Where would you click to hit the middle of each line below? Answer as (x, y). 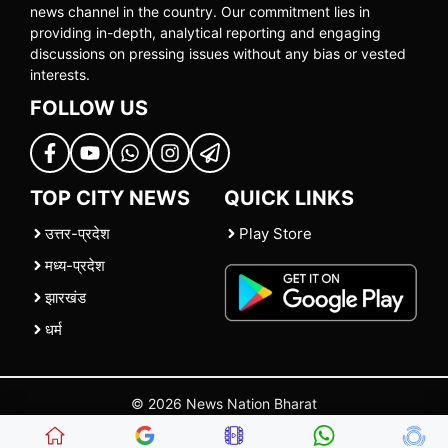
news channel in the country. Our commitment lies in (200, 11)
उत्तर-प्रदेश (77, 233)
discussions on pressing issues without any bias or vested (218, 53)
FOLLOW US (89, 107)
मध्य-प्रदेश (75, 265)
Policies (252, 424)
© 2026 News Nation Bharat (224, 403)
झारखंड (65, 297)
